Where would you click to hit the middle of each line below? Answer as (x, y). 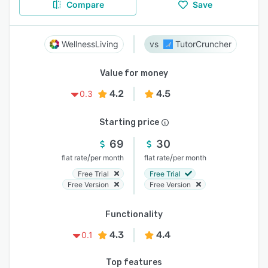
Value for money (134, 73)
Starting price (129, 122)
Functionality (134, 214)
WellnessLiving (90, 44)
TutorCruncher (203, 44)
